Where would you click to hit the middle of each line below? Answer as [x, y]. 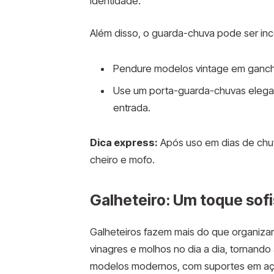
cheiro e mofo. [122, 160]
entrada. [131, 107]
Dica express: [124, 143]
